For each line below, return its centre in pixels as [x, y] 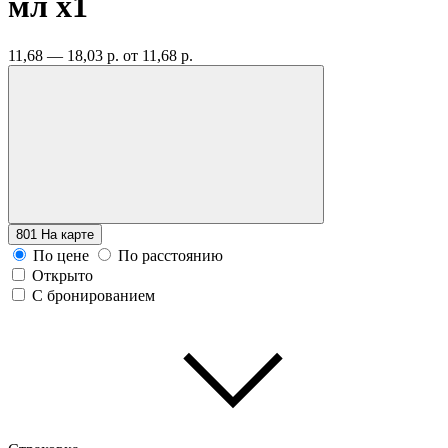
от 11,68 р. [158, 55]
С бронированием [93, 295]
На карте [67, 234]
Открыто [62, 275]
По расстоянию [170, 255]
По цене [61, 255]
